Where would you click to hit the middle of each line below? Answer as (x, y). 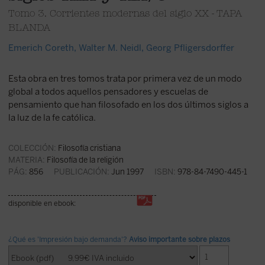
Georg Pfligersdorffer (190, 48)
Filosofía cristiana (89, 148)
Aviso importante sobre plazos (179, 239)
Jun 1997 (132, 171)
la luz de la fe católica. (52, 117)
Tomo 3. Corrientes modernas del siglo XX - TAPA (125, 14)
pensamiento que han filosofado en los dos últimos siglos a (128, 104)
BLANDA (29, 29)
